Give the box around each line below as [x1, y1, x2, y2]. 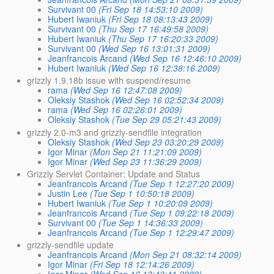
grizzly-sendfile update [27, 239, 114, 251]
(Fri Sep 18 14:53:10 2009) [98, 3, 204, 16]
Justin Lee [48, 187, 88, 199]
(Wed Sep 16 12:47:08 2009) [70, 84, 183, 97]
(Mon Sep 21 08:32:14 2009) [130, 248, 242, 261]
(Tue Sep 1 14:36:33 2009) [98, 216, 204, 229]
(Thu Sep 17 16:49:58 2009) [98, 23, 209, 35]
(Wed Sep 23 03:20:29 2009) [112, 135, 224, 148]
